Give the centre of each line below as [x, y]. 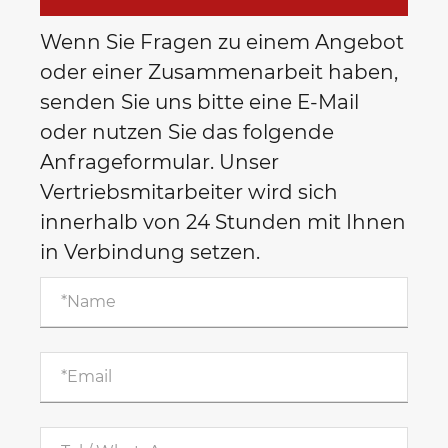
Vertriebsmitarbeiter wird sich [189, 191]
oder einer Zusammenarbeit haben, [219, 71]
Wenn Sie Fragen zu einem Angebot [222, 41]
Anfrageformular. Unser [159, 161]
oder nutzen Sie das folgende [187, 131]
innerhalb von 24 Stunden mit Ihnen [223, 221]
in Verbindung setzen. [150, 251]
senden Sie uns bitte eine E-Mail [199, 101]
